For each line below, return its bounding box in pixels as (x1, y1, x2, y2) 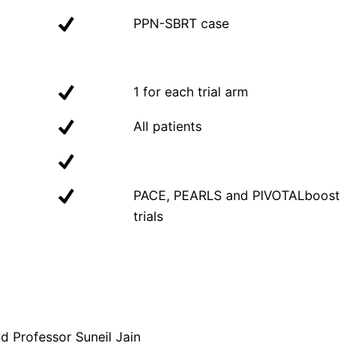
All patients (133, 118, 202, 135)
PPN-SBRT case (133, 15, 230, 32)
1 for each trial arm (133, 84, 249, 100)
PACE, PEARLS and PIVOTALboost (133, 187, 341, 204)
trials (133, 208, 164, 225)
